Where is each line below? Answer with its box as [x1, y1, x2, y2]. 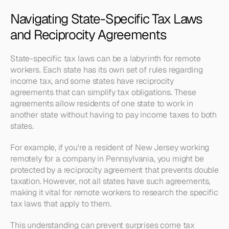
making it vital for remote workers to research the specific [10, 187, 218, 198]
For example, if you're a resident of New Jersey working [10, 142, 210, 153]
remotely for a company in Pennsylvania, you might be [10, 153, 204, 164]
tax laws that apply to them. [10, 198, 111, 209]
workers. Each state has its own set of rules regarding [10, 64, 203, 75]
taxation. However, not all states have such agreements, [10, 176, 211, 187]
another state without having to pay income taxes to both [10, 109, 217, 120]
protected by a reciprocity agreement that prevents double [10, 165, 219, 175]
